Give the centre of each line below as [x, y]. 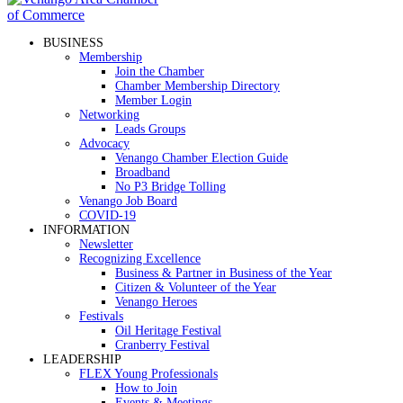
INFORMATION [86, 230]
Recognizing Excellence [140, 259]
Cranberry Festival [162, 345]
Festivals [101, 316]
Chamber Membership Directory [197, 86]
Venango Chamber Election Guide [201, 158]
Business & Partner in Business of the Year [224, 273]
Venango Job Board [128, 201]
